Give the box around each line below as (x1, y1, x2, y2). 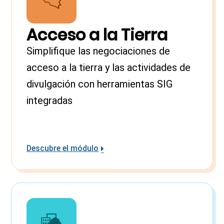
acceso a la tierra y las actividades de (26, 61, 191, 73)
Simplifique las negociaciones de (26, 44, 170, 57)
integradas (26, 94, 73, 106)
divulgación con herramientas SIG (26, 77, 173, 90)
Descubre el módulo (26, 143, 99, 153)
